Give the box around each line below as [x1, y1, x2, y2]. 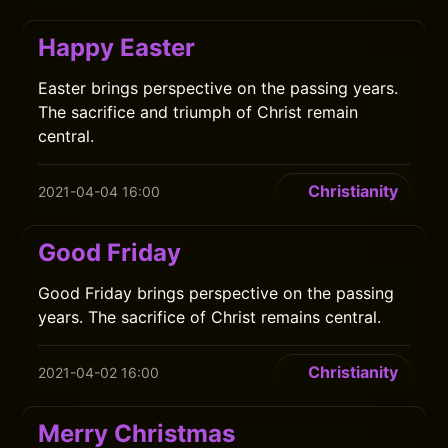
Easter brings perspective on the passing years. [38, 78, 399, 98]
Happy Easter [38, 33, 196, 62]
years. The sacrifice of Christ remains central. [38, 307, 382, 327]
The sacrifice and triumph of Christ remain [38, 102, 359, 122]
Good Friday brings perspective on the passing [38, 283, 395, 303]
